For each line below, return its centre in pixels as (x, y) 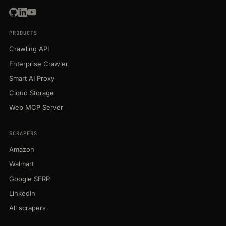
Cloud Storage (32, 93)
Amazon (22, 150)
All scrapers (27, 208)
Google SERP (30, 179)
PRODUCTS (23, 33)
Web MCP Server (36, 108)
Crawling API (29, 49)
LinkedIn (22, 193)
